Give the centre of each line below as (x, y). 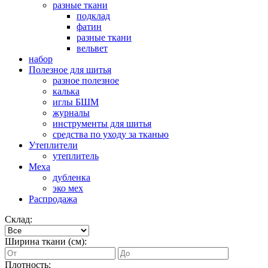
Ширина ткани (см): (46, 242)
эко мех (68, 188)
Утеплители (53, 145)
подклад (93, 16)
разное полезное (86, 81)
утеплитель (76, 156)
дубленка (71, 178)
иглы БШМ (76, 102)
